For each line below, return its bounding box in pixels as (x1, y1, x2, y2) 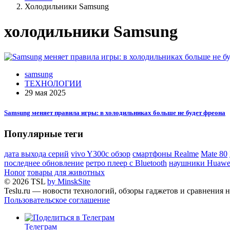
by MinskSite (47, 177, 90, 186)
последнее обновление (4, 158, 84, 167)
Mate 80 (201, 149, 227, 158)
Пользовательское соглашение (4, 195, 110, 204)
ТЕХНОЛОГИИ (25, 79, 82, 88)
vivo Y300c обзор (71, 149, 130, 158)
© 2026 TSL (4, 177, 47, 186)
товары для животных (27, 167, 105, 177)
